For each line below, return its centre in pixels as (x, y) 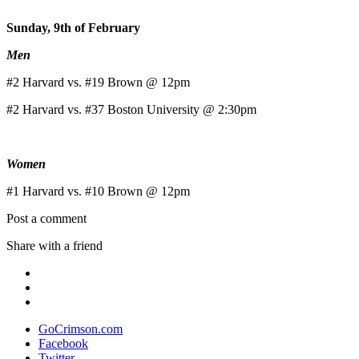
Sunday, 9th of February (73, 28)
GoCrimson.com (81, 329)
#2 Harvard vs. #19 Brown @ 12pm (98, 83)
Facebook (63, 344)
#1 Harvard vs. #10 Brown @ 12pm (98, 192)
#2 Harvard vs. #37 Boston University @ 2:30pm (131, 110)
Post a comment (46, 219)
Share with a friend (54, 246)
